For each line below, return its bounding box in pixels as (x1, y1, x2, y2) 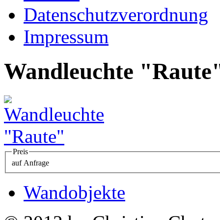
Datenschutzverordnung (24, 4, 208, 25)
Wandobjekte (24, 182, 125, 203)
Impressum (24, 26, 109, 47)
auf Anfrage (12, 159, 49, 167)
